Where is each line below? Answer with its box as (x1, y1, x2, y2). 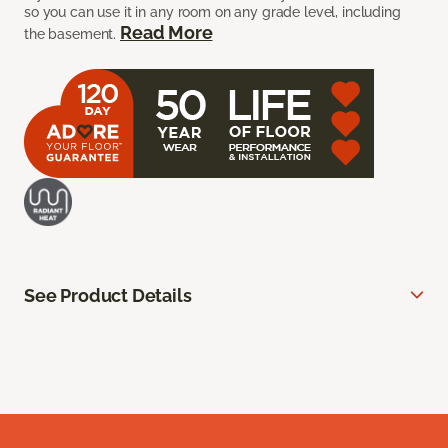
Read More (120, 22, 213, 44)
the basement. (24, 26, 121, 43)
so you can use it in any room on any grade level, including (24, 4, 401, 21)
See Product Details (24, 285, 192, 307)
